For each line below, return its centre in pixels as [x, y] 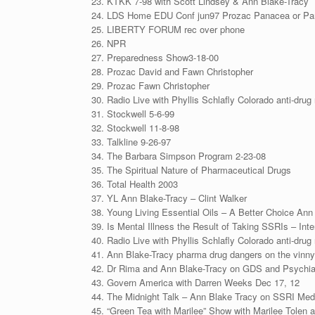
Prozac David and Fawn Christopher [180, 71]
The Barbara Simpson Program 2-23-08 [186, 156]
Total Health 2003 [142, 184]
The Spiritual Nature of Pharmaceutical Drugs [199, 170]
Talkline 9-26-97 [139, 142]
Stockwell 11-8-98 [143, 128]
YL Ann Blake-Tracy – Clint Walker [176, 198]
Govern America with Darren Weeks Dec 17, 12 [203, 282]
